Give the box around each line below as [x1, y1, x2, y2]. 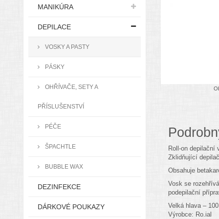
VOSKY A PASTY [44, 44, 89, 50]
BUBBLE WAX [44, 163, 83, 170]
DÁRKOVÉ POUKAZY [38, 203, 105, 211]
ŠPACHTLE [44, 143, 76, 150]
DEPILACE [38, 23, 71, 31]
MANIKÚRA [38, 3, 73, 11]
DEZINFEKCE [38, 183, 81, 191]
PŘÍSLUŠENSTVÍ [38, 103, 84, 109]
